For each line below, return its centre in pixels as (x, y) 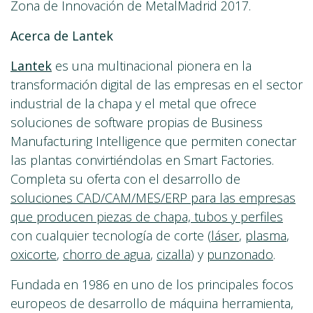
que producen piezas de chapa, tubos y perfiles (147, 217)
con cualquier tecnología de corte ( (111, 236)
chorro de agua (107, 255)
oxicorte (34, 255)
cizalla (174, 255)
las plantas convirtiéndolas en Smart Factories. (142, 160)
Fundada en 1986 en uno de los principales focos (152, 285)
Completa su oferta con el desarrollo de (125, 179)
